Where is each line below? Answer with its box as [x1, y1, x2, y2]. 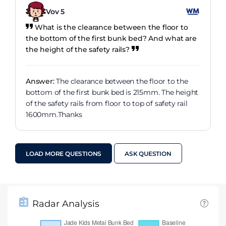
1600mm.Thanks [26, 110, 82, 120]
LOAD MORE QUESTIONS [26, 150, 102, 158]
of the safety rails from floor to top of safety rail [26, 99, 188, 108]
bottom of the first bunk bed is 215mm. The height [26, 88, 199, 97]
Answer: [26, 77, 54, 86]
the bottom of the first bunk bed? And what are [26, 34, 197, 43]
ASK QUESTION [125, 150, 172, 158]
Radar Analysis [30, 198, 99, 210]
